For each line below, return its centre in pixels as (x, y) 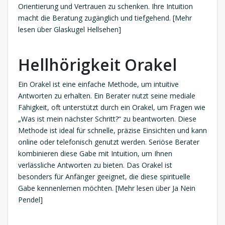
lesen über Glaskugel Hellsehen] (70, 30)
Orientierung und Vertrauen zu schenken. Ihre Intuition (105, 7)
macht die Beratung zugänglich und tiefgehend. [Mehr (105, 18)
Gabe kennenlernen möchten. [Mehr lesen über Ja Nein (107, 188)
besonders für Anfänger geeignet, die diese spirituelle (104, 177)
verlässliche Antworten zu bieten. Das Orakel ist (95, 165)
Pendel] (30, 200)
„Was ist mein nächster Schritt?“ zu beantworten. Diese (107, 119)
